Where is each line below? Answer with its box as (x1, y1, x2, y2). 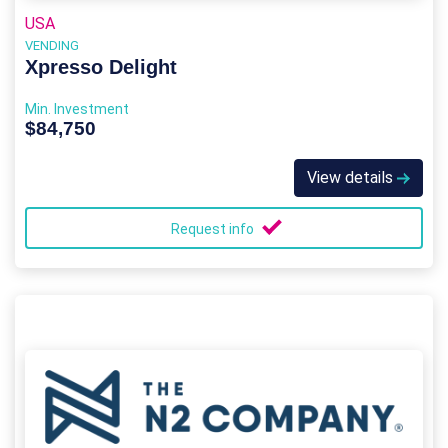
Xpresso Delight (25, 55, 177, 78)
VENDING (25, 37, 79, 53)
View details (307, 167, 397, 187)
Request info (171, 220, 257, 237)
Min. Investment (25, 100, 129, 117)
